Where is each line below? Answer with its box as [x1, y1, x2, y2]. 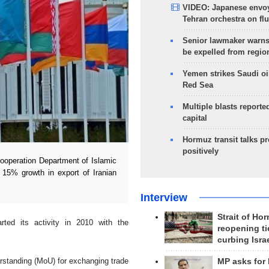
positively [182, 147, 219, 156]
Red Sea [182, 80, 213, 89]
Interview [140, 192, 187, 204]
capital [182, 113, 207, 122]
